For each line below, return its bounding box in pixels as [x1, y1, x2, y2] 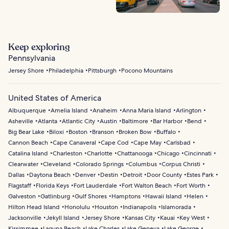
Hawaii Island [145, 192, 182, 201]
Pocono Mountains [121, 66, 173, 75]
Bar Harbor [153, 117, 182, 126]
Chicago [157, 149, 179, 158]
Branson [92, 128, 114, 136]
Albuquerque [8, 106, 46, 115]
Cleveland [43, 160, 71, 169]
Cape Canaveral [53, 139, 96, 147]
